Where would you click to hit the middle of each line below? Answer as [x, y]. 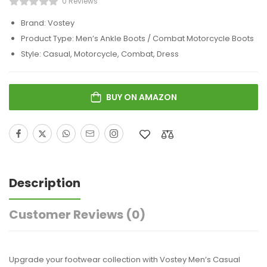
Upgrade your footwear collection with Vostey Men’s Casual [125, 260]
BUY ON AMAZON [141, 97]
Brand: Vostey [48, 23]
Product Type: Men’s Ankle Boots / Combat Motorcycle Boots [137, 38]
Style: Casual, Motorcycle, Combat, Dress [100, 54]
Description [45, 183]
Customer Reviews [67, 215]
